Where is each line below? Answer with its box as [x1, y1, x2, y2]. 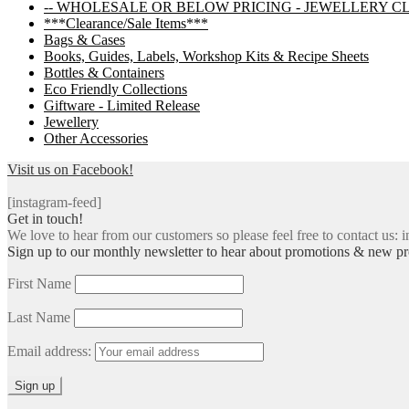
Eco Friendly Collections [44, 80, 187, 97]
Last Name [7, 309, 70, 325]
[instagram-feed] [7, 194, 101, 210]
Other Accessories [44, 130, 148, 146]
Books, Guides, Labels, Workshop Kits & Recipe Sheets [44, 47, 369, 64]
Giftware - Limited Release [44, 97, 200, 113]
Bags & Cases [44, 31, 125, 47]
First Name [7, 275, 71, 291]
